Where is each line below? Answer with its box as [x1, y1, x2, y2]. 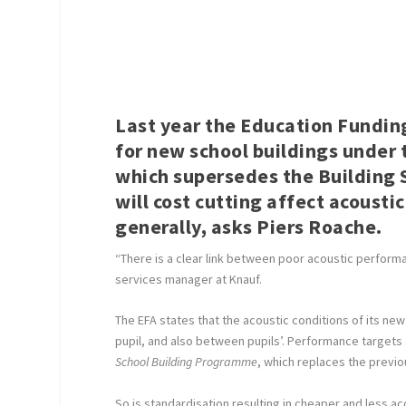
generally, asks [115, 214, 257, 239]
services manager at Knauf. [115, 271, 263, 287]
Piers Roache [256, 214, 377, 239]
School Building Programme [115, 353, 258, 371]
